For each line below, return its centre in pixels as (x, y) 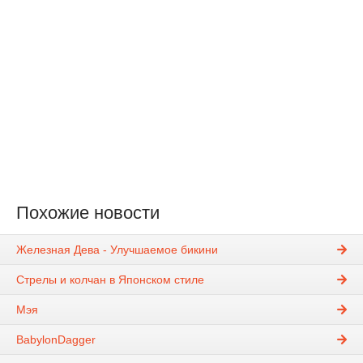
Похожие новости (88, 213)
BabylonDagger (56, 340)
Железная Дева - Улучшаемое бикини (117, 250)
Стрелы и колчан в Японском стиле (110, 280)
